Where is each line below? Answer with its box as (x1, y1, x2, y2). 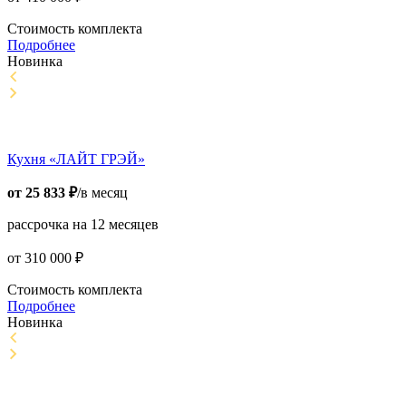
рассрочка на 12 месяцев (7, 217, 159, 233)
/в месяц (77, 185, 128, 201)
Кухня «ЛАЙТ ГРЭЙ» (7, 151, 145, 168)
